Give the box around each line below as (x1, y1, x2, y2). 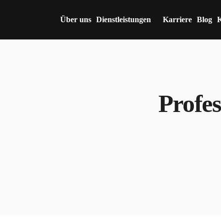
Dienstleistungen (96, 15, 151, 24)
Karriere (163, 15, 192, 24)
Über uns (60, 15, 91, 24)
